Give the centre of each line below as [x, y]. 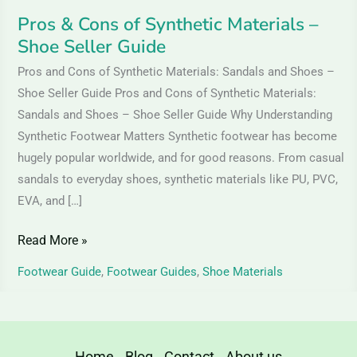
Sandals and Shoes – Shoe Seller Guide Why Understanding [175, 115]
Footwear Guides [151, 271]
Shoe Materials [242, 271]
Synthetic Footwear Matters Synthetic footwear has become [177, 137]
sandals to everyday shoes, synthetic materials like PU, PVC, [177, 180]
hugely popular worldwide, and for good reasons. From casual [180, 158]
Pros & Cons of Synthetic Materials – [167, 24]
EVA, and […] [49, 201]
